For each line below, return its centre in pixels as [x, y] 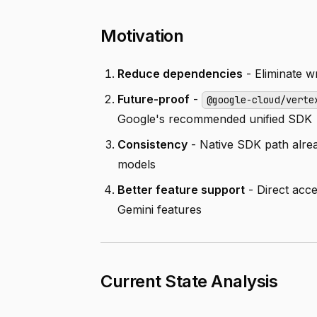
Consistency [152, 144]
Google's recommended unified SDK [215, 119]
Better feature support [181, 190]
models [137, 164]
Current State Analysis [189, 281]
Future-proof [154, 99]
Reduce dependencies [180, 74]
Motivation [142, 36]
